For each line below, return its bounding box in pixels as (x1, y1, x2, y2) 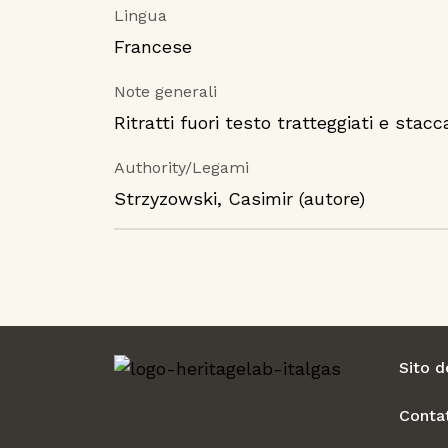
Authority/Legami (114, 158, 249, 178)
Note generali (114, 82, 217, 102)
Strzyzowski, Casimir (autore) (114, 188, 365, 210)
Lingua (114, 6, 167, 26)
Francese (114, 36, 192, 58)
